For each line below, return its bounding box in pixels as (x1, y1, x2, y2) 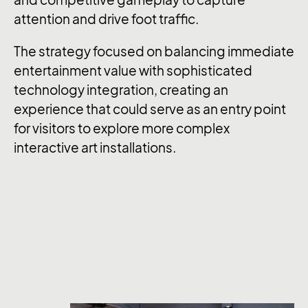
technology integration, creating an (14, 82, 228, 98)
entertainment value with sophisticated (14, 63, 252, 79)
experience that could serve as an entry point (14, 102, 286, 118)
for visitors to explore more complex (14, 121, 230, 137)
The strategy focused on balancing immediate (14, 44, 294, 60)
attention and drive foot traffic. (14, 12, 199, 27)
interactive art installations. (14, 140, 176, 156)
